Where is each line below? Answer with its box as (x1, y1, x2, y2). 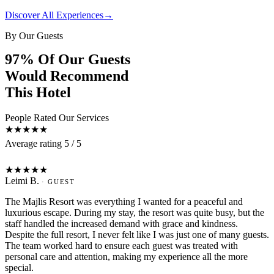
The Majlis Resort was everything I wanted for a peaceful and (5, 196, 243, 207)
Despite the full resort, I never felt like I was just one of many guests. (5, 229, 269, 240)
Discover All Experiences (5, 9, 103, 20)
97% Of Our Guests (5, 51, 130, 67)
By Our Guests (5, 30, 63, 41)
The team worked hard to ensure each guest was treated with (5, 240, 238, 251)
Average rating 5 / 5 (5, 138, 81, 149)
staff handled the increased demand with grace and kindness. (5, 218, 238, 229)
